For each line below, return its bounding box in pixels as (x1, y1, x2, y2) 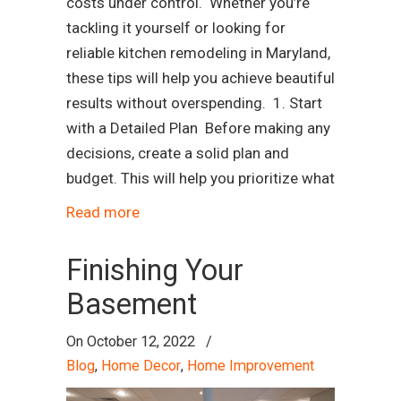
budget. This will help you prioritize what (66, 169, 335, 188)
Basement (66, 287, 197, 322)
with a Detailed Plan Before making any (66, 119, 330, 138)
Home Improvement (187, 357, 314, 375)
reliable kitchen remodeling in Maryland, (66, 44, 330, 63)
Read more (66, 203, 140, 222)
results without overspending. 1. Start (66, 94, 322, 113)
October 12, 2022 (87, 333, 195, 351)
